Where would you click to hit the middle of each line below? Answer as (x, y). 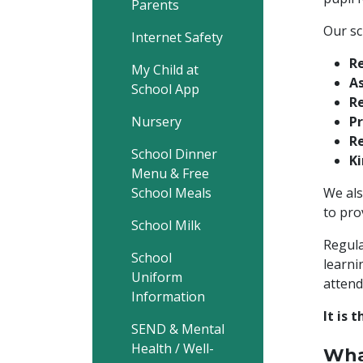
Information (168, 297)
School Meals (171, 193)
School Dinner (174, 154)
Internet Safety (177, 37)
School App (165, 89)
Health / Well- (173, 348)
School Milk (166, 225)
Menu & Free (170, 173)
